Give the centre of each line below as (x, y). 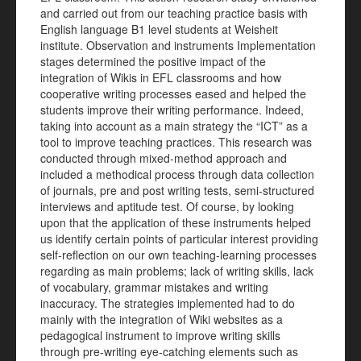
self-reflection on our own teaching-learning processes (178, 255)
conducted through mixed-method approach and (164, 158)
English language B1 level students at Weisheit (159, 29)
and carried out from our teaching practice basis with (174, 13)
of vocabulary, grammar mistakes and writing (154, 287)
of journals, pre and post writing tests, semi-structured (177, 190)
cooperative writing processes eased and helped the (173, 93)
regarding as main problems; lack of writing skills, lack (177, 271)
